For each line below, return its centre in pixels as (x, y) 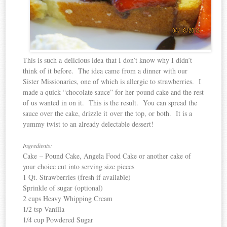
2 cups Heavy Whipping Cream (68, 199)
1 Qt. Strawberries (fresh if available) (77, 177)
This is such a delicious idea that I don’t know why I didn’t (108, 60)
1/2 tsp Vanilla (44, 209)
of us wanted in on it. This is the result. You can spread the (110, 103)
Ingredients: (38, 146)
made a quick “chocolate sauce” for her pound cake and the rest (113, 92)
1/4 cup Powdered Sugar (58, 220)
